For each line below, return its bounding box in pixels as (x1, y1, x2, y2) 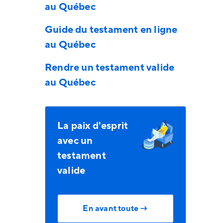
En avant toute (83, 204, 139, 214)
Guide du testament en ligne (44, 23, 178, 36)
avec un (57, 134, 93, 147)
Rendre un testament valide (44, 61, 175, 74)
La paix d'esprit (57, 119, 128, 132)
